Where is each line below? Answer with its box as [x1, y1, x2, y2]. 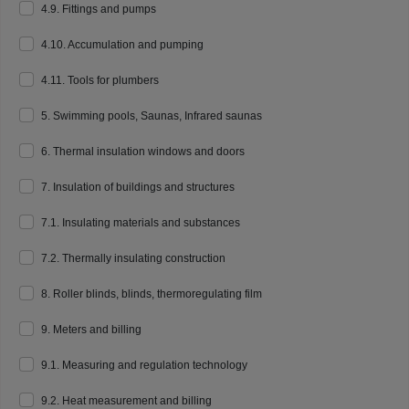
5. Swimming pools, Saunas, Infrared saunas [41, 110, 262, 122]
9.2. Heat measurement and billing [41, 394, 212, 407]
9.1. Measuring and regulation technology [41, 359, 247, 372]
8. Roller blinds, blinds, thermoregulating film [41, 288, 262, 300]
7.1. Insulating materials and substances [41, 216, 240, 229]
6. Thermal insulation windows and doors [41, 145, 245, 158]
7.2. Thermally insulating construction [41, 252, 225, 265]
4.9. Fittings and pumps [41, 3, 156, 16]
